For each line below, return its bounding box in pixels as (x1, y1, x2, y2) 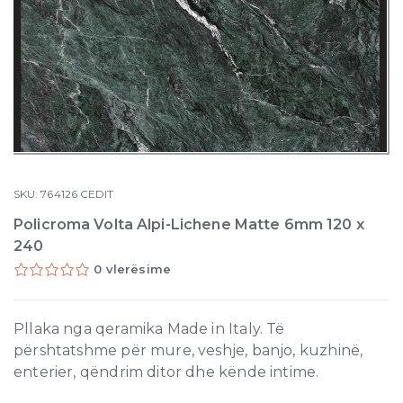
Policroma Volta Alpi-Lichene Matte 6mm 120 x (13, 216, 364, 233)
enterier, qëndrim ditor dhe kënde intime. (13, 363, 319, 381)
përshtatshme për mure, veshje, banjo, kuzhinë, (13, 342, 363, 359)
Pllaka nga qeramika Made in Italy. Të (13, 320, 285, 337)
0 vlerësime (94, 262, 172, 276)
